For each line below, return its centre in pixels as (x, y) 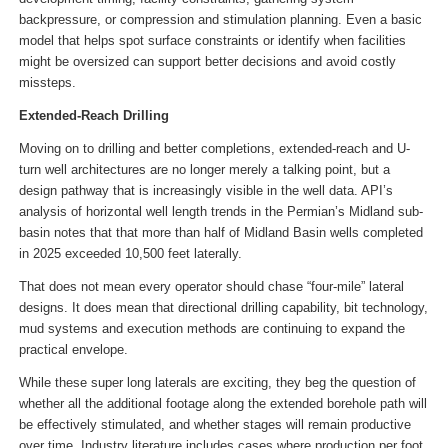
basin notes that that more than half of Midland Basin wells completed (220, 232)
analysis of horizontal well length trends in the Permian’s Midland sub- (220, 211)
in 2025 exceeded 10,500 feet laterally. (130, 253)
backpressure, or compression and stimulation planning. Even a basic (220, 19)
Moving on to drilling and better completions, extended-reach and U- (214, 148)
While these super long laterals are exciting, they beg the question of (217, 382)
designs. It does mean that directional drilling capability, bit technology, (223, 307)
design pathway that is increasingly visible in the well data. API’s (205, 190)
